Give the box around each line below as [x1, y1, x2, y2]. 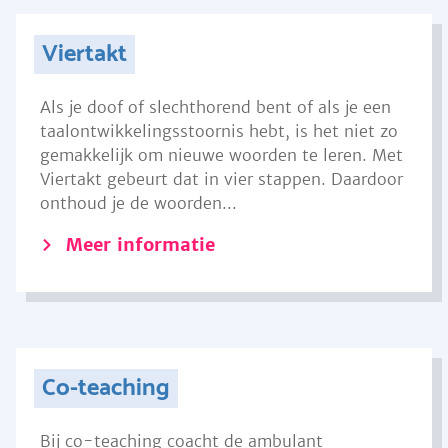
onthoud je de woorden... [40, 193, 237, 213]
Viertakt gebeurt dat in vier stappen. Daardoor [40, 169, 403, 189]
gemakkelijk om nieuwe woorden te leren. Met [40, 145, 403, 165]
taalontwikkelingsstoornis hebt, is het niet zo [40, 121, 398, 141]
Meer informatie [66, 233, 215, 256]
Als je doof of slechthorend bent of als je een [40, 97, 391, 117]
